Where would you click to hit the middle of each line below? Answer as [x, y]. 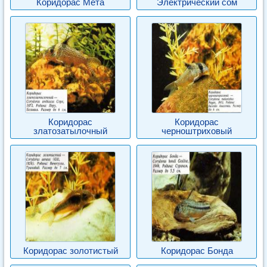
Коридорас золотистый [70, 251]
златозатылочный [70, 131]
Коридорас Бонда [197, 251]
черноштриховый [197, 131]
